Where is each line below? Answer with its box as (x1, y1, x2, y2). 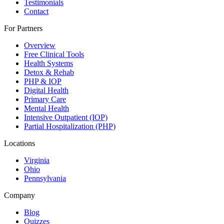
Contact (24, 7, 48, 16)
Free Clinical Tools (24, 50, 84, 59)
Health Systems (24, 59, 73, 68)
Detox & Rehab (24, 68, 74, 77)
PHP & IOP (24, 77, 61, 86)
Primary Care (24, 95, 66, 104)
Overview (24, 41, 55, 50)
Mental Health (24, 104, 69, 113)
